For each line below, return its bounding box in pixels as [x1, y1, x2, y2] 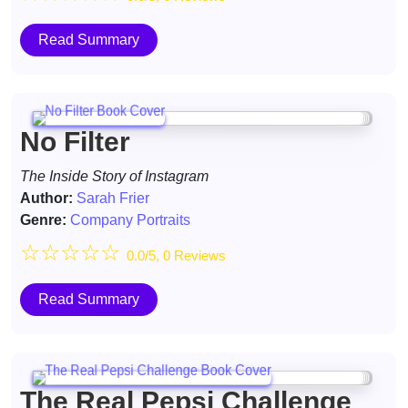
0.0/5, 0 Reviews [127, 248, 226, 263]
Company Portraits [70, 212, 190, 228]
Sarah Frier [76, 190, 149, 206]
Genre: [20, 212, 66, 228]
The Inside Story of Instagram [20, 168, 209, 184]
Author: [20, 190, 73, 206]
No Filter [20, 127, 130, 157]
